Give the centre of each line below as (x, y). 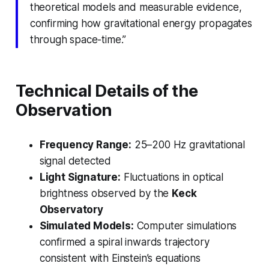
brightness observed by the (106, 194)
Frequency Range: (85, 145)
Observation (64, 110)
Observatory (71, 210)
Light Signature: (80, 177)
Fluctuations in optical (172, 177)
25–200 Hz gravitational (188, 145)
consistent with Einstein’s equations (120, 258)
